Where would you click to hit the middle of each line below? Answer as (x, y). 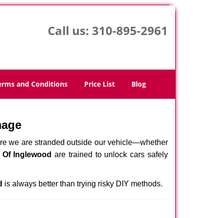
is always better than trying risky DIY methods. (82, 184)
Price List (100, 84)
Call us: (70, 30)
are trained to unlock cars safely (110, 154)
